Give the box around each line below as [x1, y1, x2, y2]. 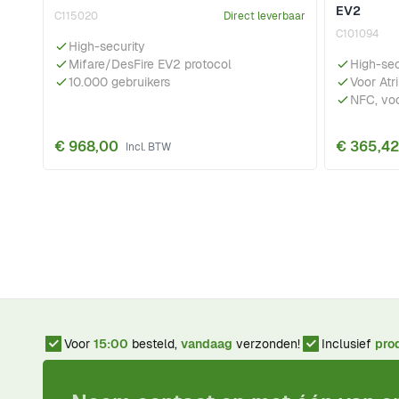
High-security [69, 38, 145, 55]
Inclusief [322, 336, 375, 353]
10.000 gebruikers [69, 74, 170, 91]
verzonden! [232, 336, 300, 353]
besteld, [128, 336, 181, 353]
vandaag [181, 336, 232, 353]
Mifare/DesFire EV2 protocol [69, 56, 232, 73]
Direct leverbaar [224, 9, 305, 24]
